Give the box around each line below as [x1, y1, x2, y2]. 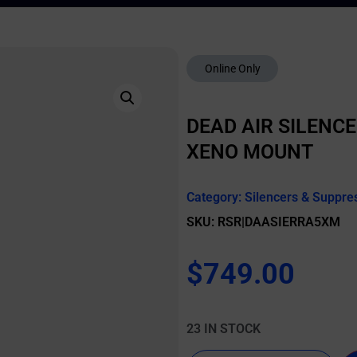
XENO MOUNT [186, 140, 313, 163]
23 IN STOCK [186, 321, 261, 336]
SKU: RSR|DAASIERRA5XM [186, 214, 340, 229]
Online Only [204, 62, 261, 75]
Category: [186, 190, 245, 205]
